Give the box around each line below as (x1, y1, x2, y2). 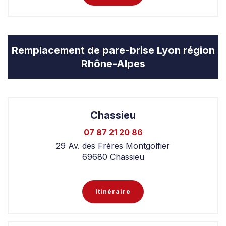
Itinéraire (95, 187, 131, 195)
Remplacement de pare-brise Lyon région (11, 44, 215, 56)
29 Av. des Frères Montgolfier (56, 140, 170, 151)
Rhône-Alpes (81, 57, 145, 70)
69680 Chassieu (82, 151, 144, 162)
